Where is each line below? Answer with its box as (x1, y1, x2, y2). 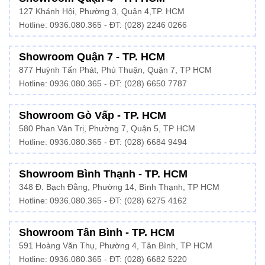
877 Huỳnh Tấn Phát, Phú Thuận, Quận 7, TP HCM (19, 65, 212, 75)
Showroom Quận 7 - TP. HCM (19, 50, 165, 63)
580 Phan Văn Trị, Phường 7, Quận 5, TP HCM (19, 124, 195, 133)
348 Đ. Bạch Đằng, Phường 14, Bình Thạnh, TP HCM (19, 182, 219, 192)
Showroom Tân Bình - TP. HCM (19, 226, 174, 238)
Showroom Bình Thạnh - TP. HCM (19, 167, 188, 180)
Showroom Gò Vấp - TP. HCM (19, 109, 166, 121)
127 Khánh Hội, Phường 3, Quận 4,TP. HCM (19, 7, 185, 16)
